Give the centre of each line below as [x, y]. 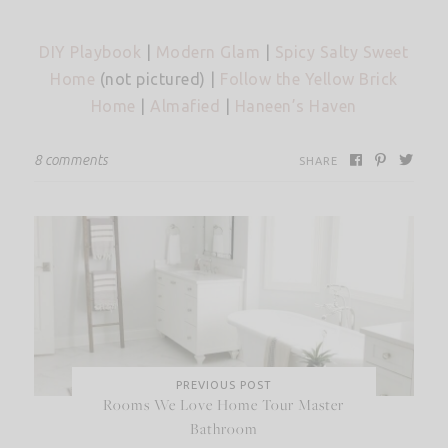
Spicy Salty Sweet [341, 52]
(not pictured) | [158, 79]
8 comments [70, 160]
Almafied [185, 106]
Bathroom [223, 429]
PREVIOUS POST [223, 385]
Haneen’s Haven [295, 106]
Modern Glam [208, 52]
